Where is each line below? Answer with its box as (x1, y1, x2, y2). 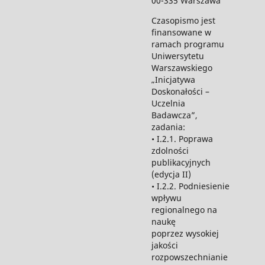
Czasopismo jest (151, 15, 215, 27)
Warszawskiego (151, 62, 212, 74)
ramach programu (151, 38, 224, 50)
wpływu (151, 192, 182, 204)
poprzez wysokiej (151, 228, 219, 240)
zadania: (151, 121, 185, 133)
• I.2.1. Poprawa (151, 133, 213, 145)
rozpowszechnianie (151, 251, 228, 263)
